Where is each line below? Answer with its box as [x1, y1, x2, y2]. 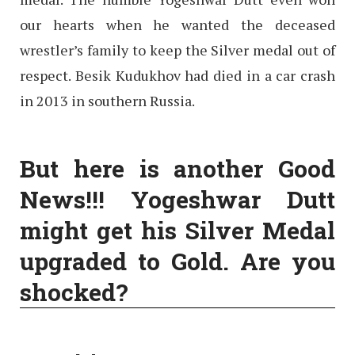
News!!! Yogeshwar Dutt [20, 184, 335, 216]
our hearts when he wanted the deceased [20, 15, 335, 35]
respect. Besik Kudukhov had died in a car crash [20, 66, 335, 86]
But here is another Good [20, 153, 335, 185]
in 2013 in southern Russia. [20, 91, 195, 111]
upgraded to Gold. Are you [20, 246, 335, 277]
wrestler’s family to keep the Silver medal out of [20, 40, 335, 60]
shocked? [20, 277, 128, 308]
